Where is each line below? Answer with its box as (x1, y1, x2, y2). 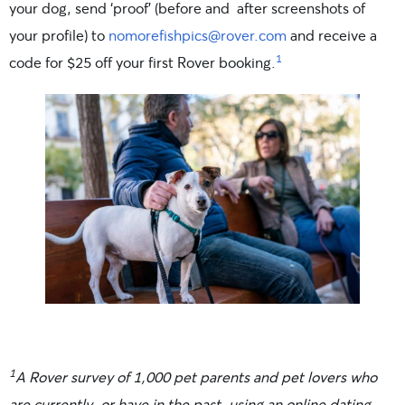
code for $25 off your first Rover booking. (9, 52, 276, 71)
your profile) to (9, 24, 108, 44)
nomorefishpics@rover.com (108, 24, 287, 44)
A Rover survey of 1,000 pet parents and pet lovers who (15, 366, 377, 386)
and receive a (287, 24, 377, 44)
